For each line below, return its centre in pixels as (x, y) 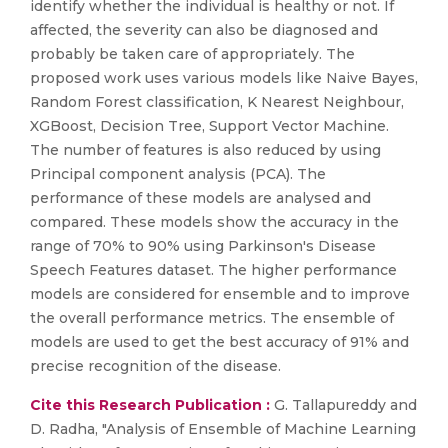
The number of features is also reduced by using (205, 150)
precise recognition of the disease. (155, 366)
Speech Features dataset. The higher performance (213, 270)
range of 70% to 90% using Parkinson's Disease (203, 246)
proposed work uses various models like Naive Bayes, (224, 78)
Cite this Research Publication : (150, 405)
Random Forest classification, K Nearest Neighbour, (217, 102)
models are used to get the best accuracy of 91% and (219, 342)
